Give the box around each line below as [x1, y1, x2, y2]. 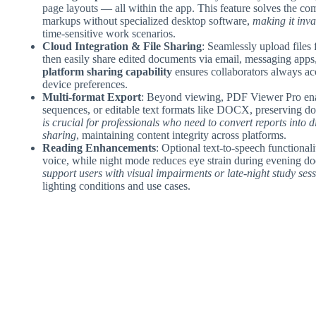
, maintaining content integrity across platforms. [76, 128, 286, 141]
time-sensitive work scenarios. [42, 27, 176, 39]
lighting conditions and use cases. [42, 179, 190, 192]
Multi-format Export [42, 90, 141, 103]
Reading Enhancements [42, 141, 156, 154]
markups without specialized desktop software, [42, 14, 253, 27]
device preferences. [42, 78, 128, 90]
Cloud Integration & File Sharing [42, 39, 202, 52]
